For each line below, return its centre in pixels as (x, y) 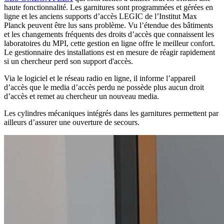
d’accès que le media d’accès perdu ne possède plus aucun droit (104, 87)
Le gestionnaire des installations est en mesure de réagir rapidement (109, 52)
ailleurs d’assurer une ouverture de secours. (72, 122)
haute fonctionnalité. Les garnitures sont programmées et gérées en (108, 7)
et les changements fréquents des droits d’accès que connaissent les (109, 34)
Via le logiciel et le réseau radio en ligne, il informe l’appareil (100, 78)
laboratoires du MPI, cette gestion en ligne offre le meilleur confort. (109, 43)
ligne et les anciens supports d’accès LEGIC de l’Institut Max (100, 16)
